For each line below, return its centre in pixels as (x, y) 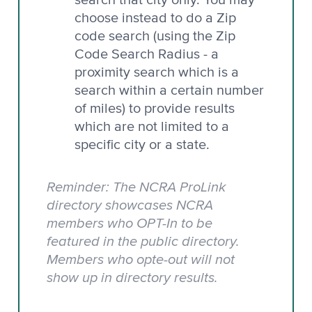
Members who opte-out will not (141, 258)
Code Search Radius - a (147, 54)
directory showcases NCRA (130, 204)
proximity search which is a (157, 72)
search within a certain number (169, 90)
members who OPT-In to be (130, 222)
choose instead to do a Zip (155, 18)
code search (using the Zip (155, 36)
